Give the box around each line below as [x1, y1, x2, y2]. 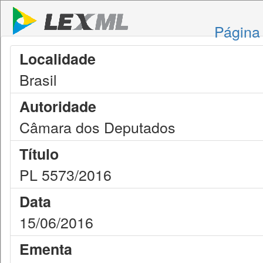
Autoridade [19, 96, 96, 117]
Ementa [19, 238, 72, 259]
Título [19, 143, 59, 164]
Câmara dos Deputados [19, 116, 176, 137]
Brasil [19, 69, 57, 90]
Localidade [19, 48, 96, 69]
